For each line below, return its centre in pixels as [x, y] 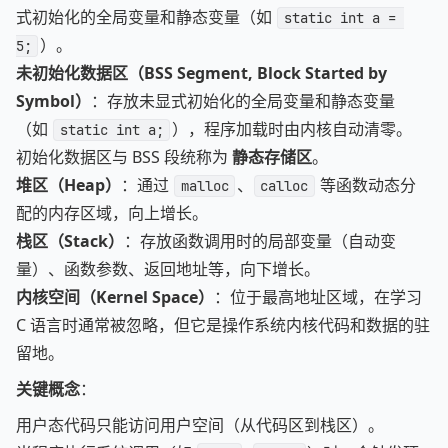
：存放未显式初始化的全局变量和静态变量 [243, 101]
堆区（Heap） [68, 185]
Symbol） [53, 101]
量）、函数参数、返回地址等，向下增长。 [168, 269]
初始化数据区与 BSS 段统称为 [124, 157]
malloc [204, 186]
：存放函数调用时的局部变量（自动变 [260, 241]
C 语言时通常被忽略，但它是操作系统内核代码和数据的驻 [223, 325]
